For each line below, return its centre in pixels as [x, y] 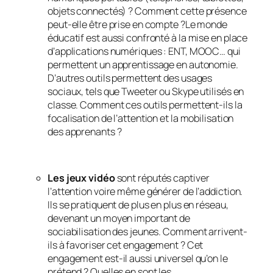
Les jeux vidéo [81, 178]
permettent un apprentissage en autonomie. [143, 64]
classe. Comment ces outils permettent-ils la [145, 105]
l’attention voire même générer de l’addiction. [145, 192]
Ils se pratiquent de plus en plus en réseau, [138, 205]
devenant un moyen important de [119, 218]
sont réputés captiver [162, 178]
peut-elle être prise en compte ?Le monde [137, 24]
